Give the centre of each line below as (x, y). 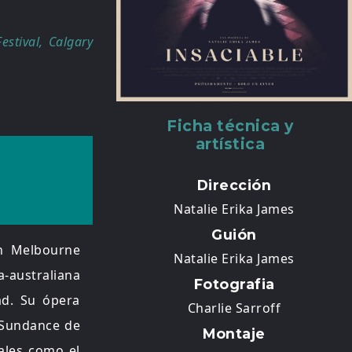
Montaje (234, 334)
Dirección (234, 185)
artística (230, 144)
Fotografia (234, 284)
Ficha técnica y (230, 126)
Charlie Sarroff (234, 308)
